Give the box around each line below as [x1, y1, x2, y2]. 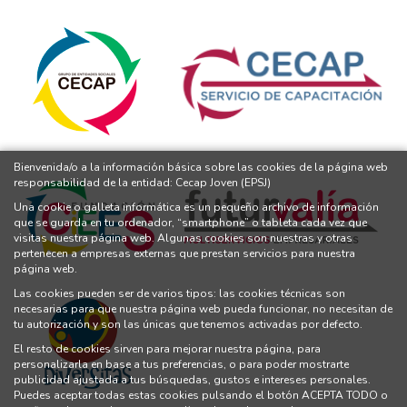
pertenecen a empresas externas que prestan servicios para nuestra [14, 246, 355, 261]
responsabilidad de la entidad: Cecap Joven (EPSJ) [14, 175, 271, 190]
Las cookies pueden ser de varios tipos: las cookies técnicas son [14, 286, 345, 301]
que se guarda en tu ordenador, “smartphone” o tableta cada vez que [14, 215, 367, 230]
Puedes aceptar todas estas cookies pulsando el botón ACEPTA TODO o [14, 388, 388, 402]
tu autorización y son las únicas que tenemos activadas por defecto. [14, 317, 362, 332]
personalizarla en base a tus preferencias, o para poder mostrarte [14, 357, 349, 372]
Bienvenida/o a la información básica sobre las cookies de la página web [14, 160, 388, 174]
